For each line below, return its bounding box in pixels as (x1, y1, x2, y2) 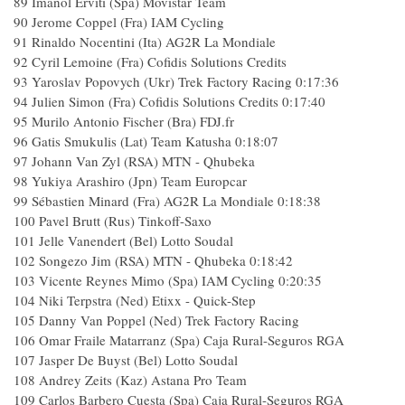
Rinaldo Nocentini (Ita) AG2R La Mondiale (32, 33, 276, 51)
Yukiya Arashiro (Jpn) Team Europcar (32, 172, 247, 190)
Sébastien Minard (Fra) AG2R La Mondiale (32, 192, 274, 210)
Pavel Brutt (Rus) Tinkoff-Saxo (39, 212, 212, 230)
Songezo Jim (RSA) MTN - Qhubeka (39, 251, 246, 269)
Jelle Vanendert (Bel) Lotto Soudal (39, 231, 233, 250)
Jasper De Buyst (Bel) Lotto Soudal (39, 351, 238, 369)
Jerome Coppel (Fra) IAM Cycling (32, 13, 224, 31)
